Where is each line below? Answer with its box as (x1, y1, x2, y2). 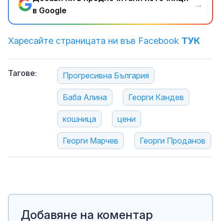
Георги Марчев (63, 136, 118, 146)
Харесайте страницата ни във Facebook (8, 36, 182, 46)
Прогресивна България (63, 71, 149, 80)
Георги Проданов (140, 136, 206, 146)
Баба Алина (63, 92, 107, 102)
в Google (33, 5, 67, 15)
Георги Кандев (128, 92, 184, 102)
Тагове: (8, 68, 37, 78)
